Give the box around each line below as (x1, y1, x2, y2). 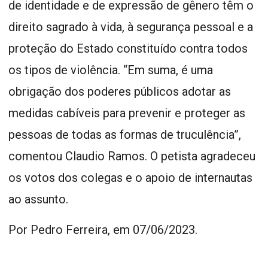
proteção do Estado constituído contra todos (8, 41, 248, 56)
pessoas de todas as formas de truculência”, (8, 127, 241, 142)
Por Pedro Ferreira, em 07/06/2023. (8, 222, 200, 237)
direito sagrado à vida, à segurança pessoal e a (8, 19, 253, 34)
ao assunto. (8, 191, 68, 206)
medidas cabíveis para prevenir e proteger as (8, 105, 245, 120)
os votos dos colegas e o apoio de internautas (8, 170, 252, 185)
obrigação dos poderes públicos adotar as (8, 84, 231, 99)
